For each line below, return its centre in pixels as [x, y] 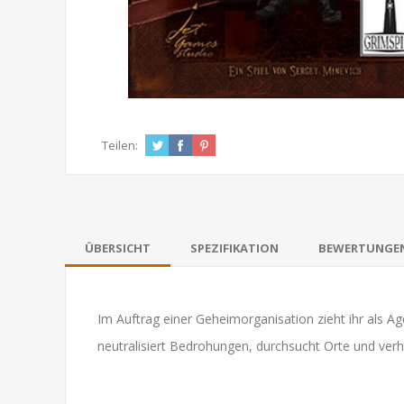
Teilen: [120, 145]
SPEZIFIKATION [234, 248]
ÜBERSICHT [118, 248]
